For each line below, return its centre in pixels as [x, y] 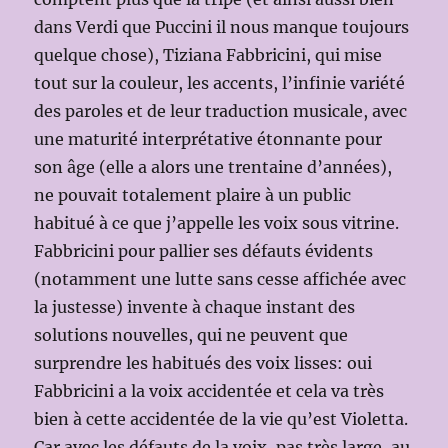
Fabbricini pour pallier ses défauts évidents [204, 250]
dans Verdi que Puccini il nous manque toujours [222, 26]
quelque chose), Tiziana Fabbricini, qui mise [208, 54]
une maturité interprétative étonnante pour [208, 138]
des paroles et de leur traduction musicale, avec [221, 110]
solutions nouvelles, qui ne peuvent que [191, 334]
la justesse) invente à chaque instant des [195, 306]
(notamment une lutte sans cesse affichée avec [220, 278]
